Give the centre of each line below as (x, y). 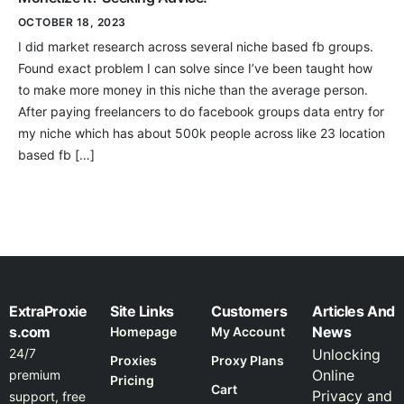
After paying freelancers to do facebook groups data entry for (201, 111)
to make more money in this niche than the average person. (193, 90)
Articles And (353, 312)
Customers (249, 312)
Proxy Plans (248, 361)
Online (333, 376)
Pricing (132, 381)
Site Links (142, 312)
